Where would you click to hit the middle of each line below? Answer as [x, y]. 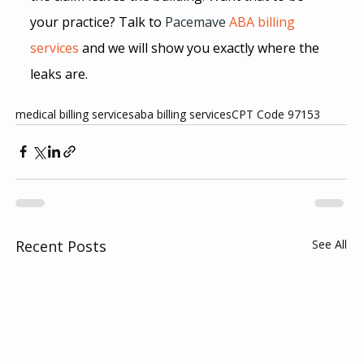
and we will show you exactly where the [202, 48]
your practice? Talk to [95, 22]
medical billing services [74, 114]
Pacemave [195, 22]
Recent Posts [61, 246]
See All [330, 244]
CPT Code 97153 [275, 114]
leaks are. [58, 74]
